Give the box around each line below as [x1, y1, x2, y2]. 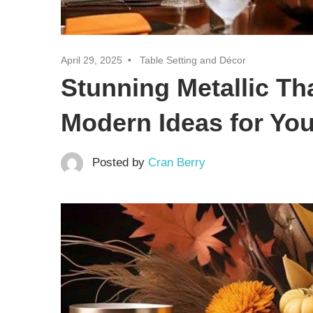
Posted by [92, 156, 148, 170]
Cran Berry [147, 156, 205, 170]
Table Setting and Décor [140, 54, 246, 66]
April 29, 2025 [61, 54, 122, 66]
